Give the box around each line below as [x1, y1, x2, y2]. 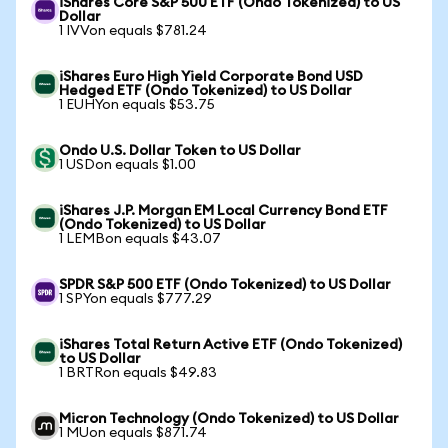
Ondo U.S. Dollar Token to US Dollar [59, 144, 301, 158]
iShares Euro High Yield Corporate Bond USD [59, 70, 363, 84]
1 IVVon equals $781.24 [59, 24, 207, 38]
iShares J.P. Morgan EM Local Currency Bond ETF [59, 204, 388, 218]
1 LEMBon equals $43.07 [59, 232, 221, 246]
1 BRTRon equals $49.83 [59, 366, 217, 380]
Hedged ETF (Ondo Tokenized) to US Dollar [59, 84, 352, 98]
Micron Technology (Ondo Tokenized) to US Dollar [59, 412, 399, 426]
